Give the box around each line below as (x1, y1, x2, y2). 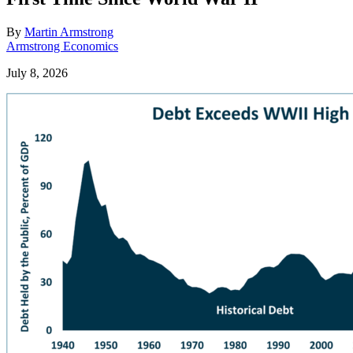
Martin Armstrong (24, 24, 113, 39)
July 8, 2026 (6, 65, 68, 80)
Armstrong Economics (6, 39, 118, 53)
